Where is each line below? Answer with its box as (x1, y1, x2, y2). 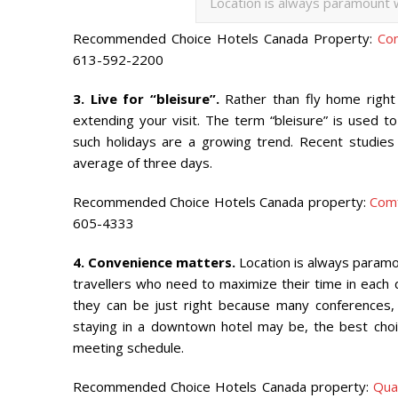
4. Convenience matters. (73, 252, 235, 271)
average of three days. (73, 153, 212, 171)
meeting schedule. (73, 338, 184, 356)
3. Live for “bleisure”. (73, 89, 219, 107)
